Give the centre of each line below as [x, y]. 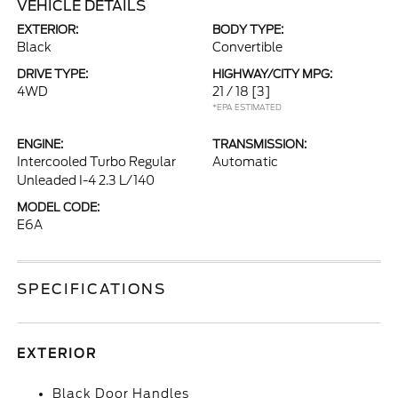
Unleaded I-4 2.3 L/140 [86, 180]
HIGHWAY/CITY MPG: [272, 74]
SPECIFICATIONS [92, 289]
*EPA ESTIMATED [247, 107]
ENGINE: [40, 144]
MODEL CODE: [59, 207]
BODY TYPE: [248, 30]
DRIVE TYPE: [53, 74]
